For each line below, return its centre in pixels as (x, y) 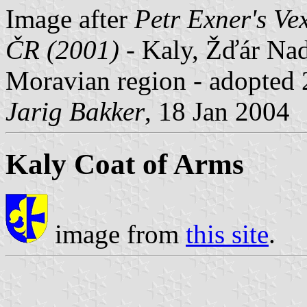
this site (227, 234)
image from (117, 234)
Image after (70, 19)
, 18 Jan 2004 (217, 111)
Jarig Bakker (75, 111)
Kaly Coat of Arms (125, 164)
